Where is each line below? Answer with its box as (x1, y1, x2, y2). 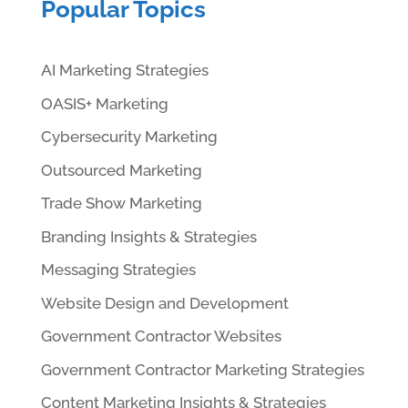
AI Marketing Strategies (40, 61, 209, 80)
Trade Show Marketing (40, 194, 202, 213)
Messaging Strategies (40, 260, 196, 280)
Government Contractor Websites (40, 327, 281, 346)
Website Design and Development (40, 293, 289, 312)
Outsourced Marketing (40, 160, 202, 179)
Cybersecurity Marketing (40, 127, 218, 147)
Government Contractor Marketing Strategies (40, 360, 364, 379)
